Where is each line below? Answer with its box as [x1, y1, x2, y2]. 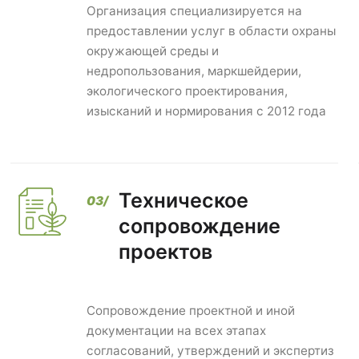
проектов [119, 240, 213, 264]
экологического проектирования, [87, 83, 288, 99]
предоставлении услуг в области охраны [87, 23, 337, 39]
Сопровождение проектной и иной [87, 303, 296, 319]
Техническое [119, 188, 249, 213]
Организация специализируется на [87, 3, 303, 19]
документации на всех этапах [87, 323, 267, 339]
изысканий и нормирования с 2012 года [87, 103, 327, 119]
